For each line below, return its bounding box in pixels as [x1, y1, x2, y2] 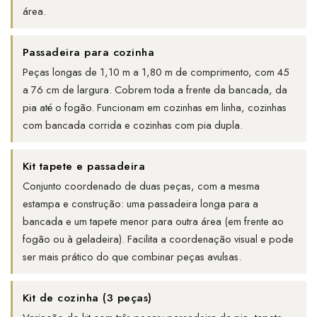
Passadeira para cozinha [23, 44, 155, 61]
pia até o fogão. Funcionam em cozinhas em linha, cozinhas [23, 100, 287, 116]
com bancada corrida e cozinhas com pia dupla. [23, 117, 243, 134]
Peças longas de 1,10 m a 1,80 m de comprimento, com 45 [23, 64, 289, 81]
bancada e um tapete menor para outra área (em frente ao [23, 214, 284, 230]
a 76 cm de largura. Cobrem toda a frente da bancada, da [23, 82, 287, 98]
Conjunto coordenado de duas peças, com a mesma [23, 178, 260, 195]
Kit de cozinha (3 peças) [23, 289, 152, 306]
